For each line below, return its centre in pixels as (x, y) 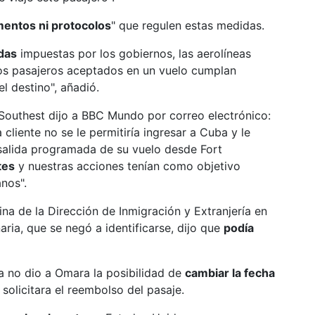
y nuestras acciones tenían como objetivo (128, 166)
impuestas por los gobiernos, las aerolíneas (134, 53)
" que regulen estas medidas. (188, 25)
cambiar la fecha (230, 273)
